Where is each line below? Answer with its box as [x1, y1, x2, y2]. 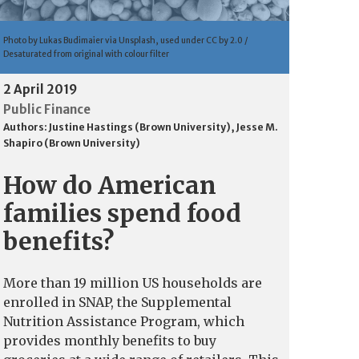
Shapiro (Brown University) [3, 136, 140, 149]
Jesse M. [236, 120, 278, 133]
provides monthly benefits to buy [3, 332, 216, 349]
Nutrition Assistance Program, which [3, 313, 244, 329]
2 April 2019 [3, 81, 77, 97]
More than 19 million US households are [3, 274, 262, 291]
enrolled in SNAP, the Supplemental [3, 293, 232, 310]
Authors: [3, 120, 49, 133]
